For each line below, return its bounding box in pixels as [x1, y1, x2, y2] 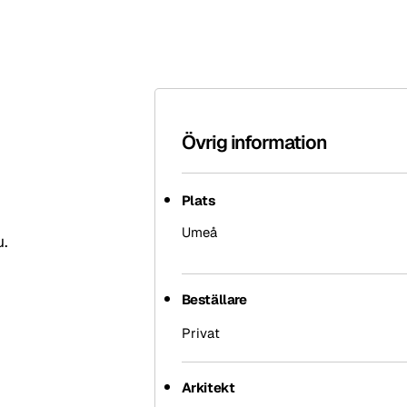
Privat [181, 323, 220, 342]
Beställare [181, 290, 247, 308]
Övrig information [181, 130, 327, 155]
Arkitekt [181, 379, 235, 397]
